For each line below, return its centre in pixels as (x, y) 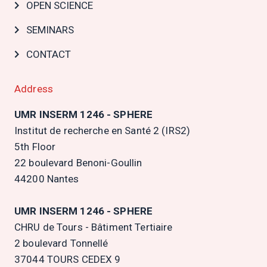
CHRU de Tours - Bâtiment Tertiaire (94, 227)
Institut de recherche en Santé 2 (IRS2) (103, 130)
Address (34, 89)
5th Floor (35, 146)
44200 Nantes (47, 178)
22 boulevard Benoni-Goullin (78, 162)
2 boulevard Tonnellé (61, 243)
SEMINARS (50, 30)
